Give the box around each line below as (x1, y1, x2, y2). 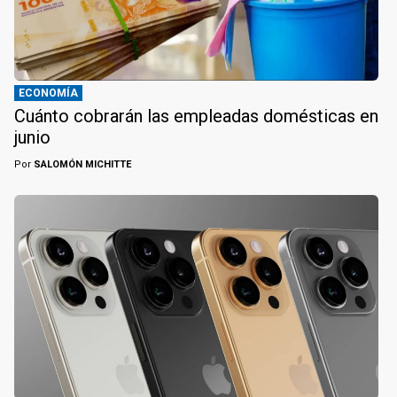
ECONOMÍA (19, 86, 78, 99)
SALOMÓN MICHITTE (31, 158, 131, 170)
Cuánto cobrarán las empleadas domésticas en (14, 105, 378, 127)
